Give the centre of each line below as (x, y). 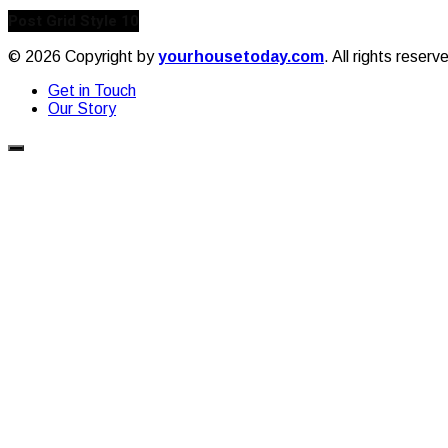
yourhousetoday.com (241, 56)
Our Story (82, 108)
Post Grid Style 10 (73, 20)
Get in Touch (92, 90)
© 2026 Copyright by (83, 56)
